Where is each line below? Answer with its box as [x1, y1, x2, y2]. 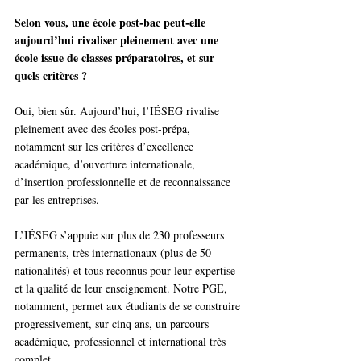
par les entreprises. [15, 192, 99, 208]
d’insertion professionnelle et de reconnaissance [15, 174, 234, 190]
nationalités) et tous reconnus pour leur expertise [15, 263, 239, 279]
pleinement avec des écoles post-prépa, [15, 121, 193, 137]
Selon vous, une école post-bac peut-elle [15, 14, 209, 31]
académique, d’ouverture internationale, [15, 156, 198, 172]
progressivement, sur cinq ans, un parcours [15, 316, 212, 332]
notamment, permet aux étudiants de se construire [15, 298, 243, 314]
